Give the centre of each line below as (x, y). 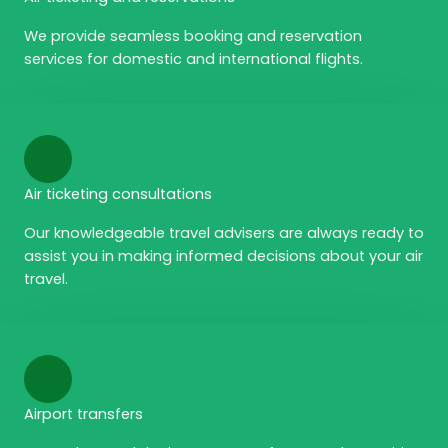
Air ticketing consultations (118, 194)
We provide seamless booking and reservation (193, 36)
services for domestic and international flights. (193, 59)
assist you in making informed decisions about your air (223, 256)
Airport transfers (83, 414)
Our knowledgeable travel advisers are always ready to (224, 233)
